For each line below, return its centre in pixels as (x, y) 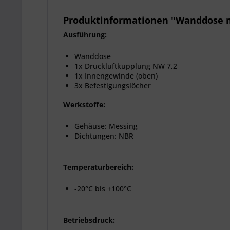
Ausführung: (85, 35)
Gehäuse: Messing (106, 126)
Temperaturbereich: (99, 167)
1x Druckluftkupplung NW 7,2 (126, 66)
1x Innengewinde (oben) (116, 76)
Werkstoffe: (85, 104)
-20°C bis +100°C (104, 189)
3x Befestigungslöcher (113, 85)
